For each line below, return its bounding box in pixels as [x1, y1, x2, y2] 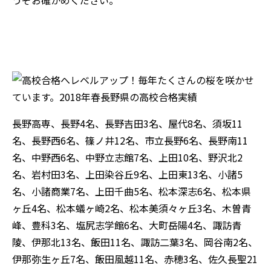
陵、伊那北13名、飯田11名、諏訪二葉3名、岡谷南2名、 [12, 234, 258, 249]
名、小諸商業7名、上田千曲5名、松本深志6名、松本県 [12, 183, 251, 198]
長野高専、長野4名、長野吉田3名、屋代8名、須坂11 [12, 116, 243, 131]
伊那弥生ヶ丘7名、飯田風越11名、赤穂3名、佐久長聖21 [12, 251, 258, 266]
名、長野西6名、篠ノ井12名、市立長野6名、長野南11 [12, 132, 248, 148]
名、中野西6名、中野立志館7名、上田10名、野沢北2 [12, 149, 243, 165]
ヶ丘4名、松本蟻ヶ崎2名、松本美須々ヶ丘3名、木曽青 [12, 200, 251, 215]
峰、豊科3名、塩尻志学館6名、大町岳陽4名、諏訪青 [12, 217, 241, 232]
